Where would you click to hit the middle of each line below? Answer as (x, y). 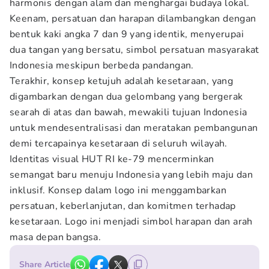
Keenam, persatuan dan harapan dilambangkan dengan (133, 19)
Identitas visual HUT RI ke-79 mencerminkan (112, 159)
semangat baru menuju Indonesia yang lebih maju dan (131, 175)
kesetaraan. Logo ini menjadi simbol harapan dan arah (131, 222)
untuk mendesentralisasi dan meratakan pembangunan (134, 128)
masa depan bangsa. (56, 237)
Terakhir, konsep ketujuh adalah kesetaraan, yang (122, 81)
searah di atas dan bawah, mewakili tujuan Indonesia (128, 112)
